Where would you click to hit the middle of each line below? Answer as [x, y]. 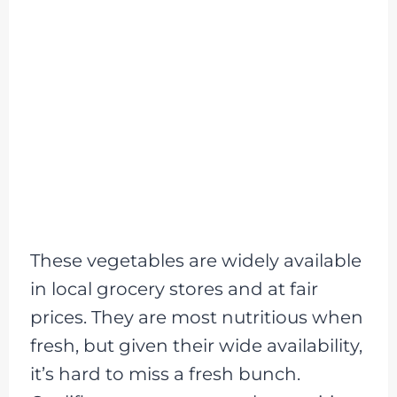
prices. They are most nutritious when [196, 317]
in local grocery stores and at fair [174, 288]
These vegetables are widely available [195, 260]
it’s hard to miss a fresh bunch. [165, 374]
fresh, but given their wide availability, [196, 345]
